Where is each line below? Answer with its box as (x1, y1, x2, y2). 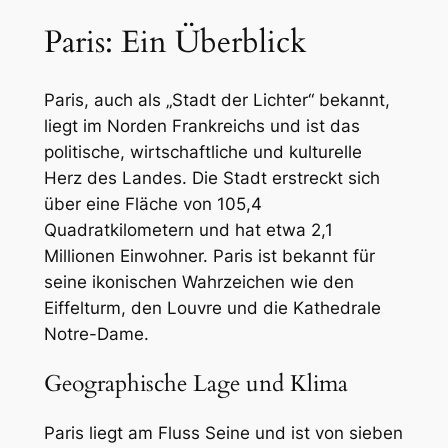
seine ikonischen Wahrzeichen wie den (43, 271, 354, 292)
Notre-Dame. (43, 323, 149, 344)
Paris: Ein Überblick (43, 21, 307, 64)
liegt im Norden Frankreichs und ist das (43, 115, 360, 136)
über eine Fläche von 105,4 (43, 193, 262, 214)
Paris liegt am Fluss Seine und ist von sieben (43, 423, 403, 444)
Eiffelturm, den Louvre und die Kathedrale (43, 297, 381, 318)
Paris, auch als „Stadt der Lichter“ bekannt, (43, 89, 390, 110)
